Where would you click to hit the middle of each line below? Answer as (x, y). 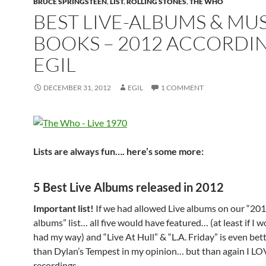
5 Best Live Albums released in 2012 (129, 187)
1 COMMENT (182, 88)
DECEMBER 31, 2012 (77, 88)
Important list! (64, 208)
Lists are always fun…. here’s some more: (118, 151)
